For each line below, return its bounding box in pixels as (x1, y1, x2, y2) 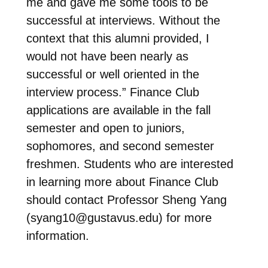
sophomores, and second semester (26, 139, 214, 153)
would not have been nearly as (26, 50, 188, 63)
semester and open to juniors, (26, 121, 185, 135)
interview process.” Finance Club (26, 86, 199, 99)
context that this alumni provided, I (26, 32, 209, 45)
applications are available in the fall (26, 103, 211, 117)
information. (26, 229, 93, 243)
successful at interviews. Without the (26, 14, 220, 28)
